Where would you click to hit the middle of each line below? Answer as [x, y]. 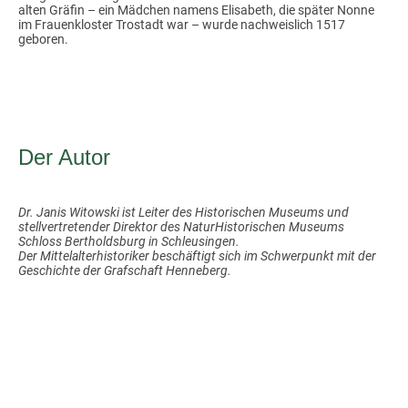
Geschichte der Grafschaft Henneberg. [125, 270]
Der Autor [64, 158]
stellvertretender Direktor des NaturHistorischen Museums [181, 227]
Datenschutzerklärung [299, 394]
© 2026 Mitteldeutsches [95, 377]
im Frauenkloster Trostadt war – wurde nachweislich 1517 [182, 24]
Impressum [295, 377]
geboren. [43, 39]
